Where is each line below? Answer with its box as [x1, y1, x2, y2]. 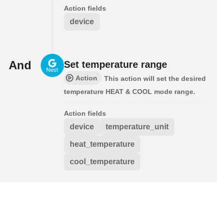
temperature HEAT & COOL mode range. [64, 87, 195, 95]
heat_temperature [70, 139, 135, 148]
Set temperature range [64, 59, 167, 70]
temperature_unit [106, 122, 169, 131]
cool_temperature [70, 157, 135, 166]
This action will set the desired [104, 74, 206, 82]
